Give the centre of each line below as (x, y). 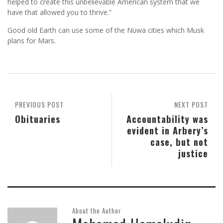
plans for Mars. (32, 41)
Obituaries (38, 119)
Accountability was (167, 119)
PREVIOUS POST (39, 105)
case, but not (179, 142)
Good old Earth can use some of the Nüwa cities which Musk (106, 30)
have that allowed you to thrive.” (59, 12)
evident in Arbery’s (167, 130)
